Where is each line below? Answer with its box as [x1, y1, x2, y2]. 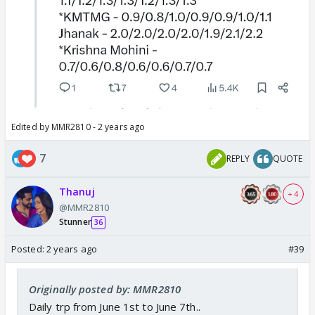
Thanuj [59, 185, 95, 199]
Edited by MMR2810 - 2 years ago [11, 121, 146, 134]
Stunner [59, 216, 91, 229]
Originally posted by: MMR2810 [29, 282, 181, 297]
